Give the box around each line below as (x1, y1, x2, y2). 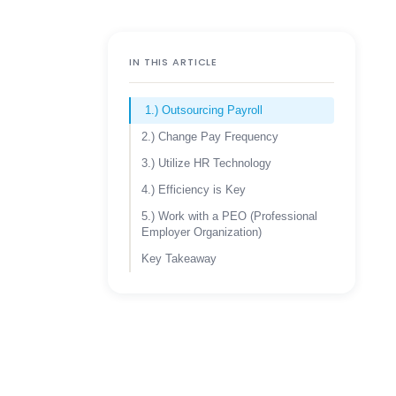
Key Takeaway (141, 252, 217, 265)
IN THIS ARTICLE (129, 55, 218, 69)
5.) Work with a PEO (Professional (141, 209, 317, 223)
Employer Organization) (141, 225, 262, 239)
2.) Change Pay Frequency (141, 130, 278, 143)
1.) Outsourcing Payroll (145, 103, 263, 117)
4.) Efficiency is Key (141, 183, 246, 196)
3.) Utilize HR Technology (141, 156, 271, 170)
